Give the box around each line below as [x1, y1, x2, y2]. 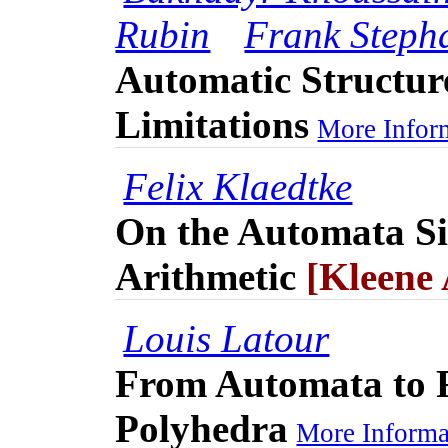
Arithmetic [115, 255, 297, 299]
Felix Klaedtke [123, 165, 353, 209]
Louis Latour [123, 317, 330, 361]
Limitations [115, 103, 310, 147]
